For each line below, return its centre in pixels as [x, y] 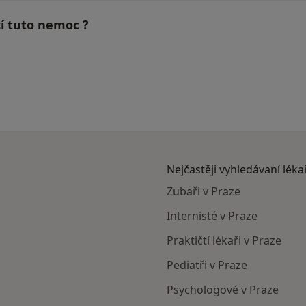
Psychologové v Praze [223, 290]
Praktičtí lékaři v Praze [224, 241]
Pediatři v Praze [207, 265]
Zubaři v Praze [204, 192]
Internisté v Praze [212, 216]
